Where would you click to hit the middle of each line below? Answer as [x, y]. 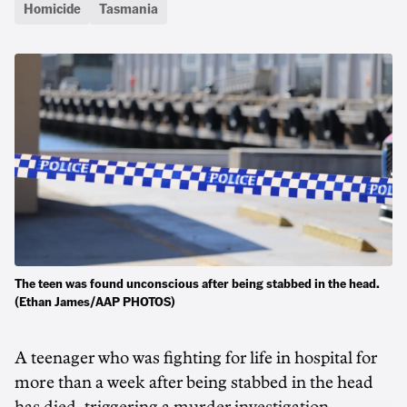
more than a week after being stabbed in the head [194, 382]
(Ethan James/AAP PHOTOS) [95, 301]
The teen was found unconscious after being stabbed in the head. [197, 283]
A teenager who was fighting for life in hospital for [196, 358]
